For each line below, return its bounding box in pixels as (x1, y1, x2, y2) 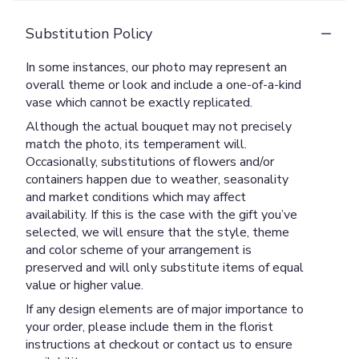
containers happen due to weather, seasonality (26, 170, 288, 188)
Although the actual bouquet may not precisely (26, 117, 292, 135)
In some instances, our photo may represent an (26, 58, 287, 76)
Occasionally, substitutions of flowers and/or (26, 152, 274, 171)
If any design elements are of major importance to (26, 300, 304, 318)
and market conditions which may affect (26, 188, 246, 206)
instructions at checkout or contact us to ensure (26, 335, 292, 353)
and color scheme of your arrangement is (26, 240, 252, 259)
